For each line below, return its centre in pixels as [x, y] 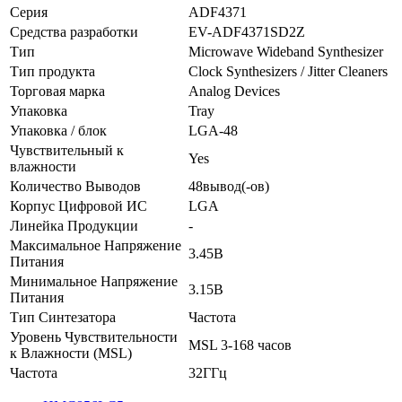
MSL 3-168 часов [240, 345]
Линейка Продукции [74, 225]
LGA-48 [213, 130]
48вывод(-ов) [229, 186]
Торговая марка [57, 91]
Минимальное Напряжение [94, 281]
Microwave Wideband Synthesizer [286, 51]
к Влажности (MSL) [71, 353]
